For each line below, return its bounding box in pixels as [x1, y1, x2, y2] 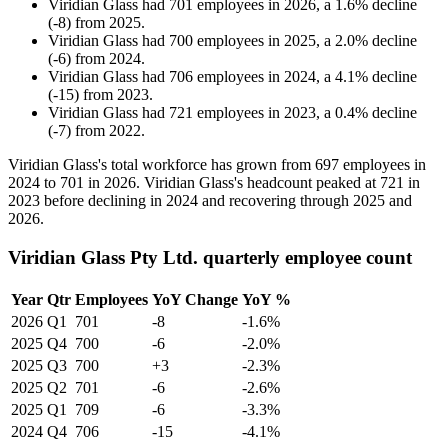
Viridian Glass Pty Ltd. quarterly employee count [8, 246, 412, 268]
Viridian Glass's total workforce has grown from [8, 156, 315, 174]
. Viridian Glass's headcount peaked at [136, 174, 380, 192]
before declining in [40, 192, 166, 210]
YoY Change [152, 290, 238, 308]
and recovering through [198, 192, 353, 210]
